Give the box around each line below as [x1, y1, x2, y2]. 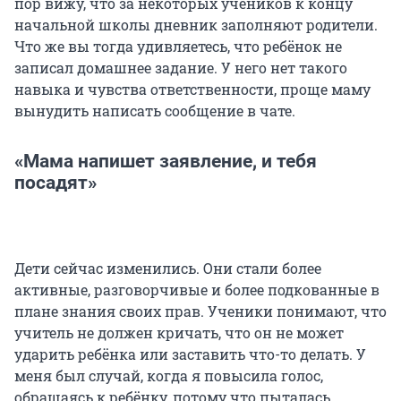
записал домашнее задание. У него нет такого [14, 57, 347, 77]
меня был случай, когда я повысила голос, [14, 365, 323, 385]
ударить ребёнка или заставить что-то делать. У [14, 344, 366, 363]
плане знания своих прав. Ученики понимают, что [14, 301, 387, 320]
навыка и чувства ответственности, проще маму [14, 79, 371, 98]
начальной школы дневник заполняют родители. [14, 14, 378, 34]
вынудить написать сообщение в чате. [14, 100, 295, 120]
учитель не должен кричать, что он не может [14, 322, 344, 342]
